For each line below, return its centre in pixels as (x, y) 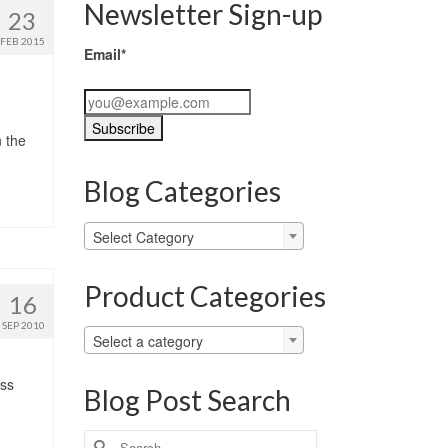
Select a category (147, 340)
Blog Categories (182, 191)
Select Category (143, 236)
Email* (104, 54)
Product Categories (204, 295)
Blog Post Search (187, 399)
